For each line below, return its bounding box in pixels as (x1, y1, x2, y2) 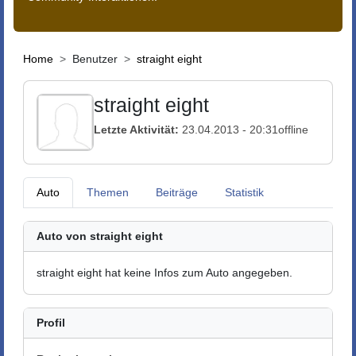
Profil (37, 316, 65, 329)
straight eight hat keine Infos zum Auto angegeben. (37, 266, 292, 279)
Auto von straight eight (37, 230, 163, 242)
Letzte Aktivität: (94, 122, 179, 136)
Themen (87, 186, 129, 199)
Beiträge (156, 186, 198, 199)
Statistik (225, 186, 264, 199)
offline (278, 122, 308, 136)
